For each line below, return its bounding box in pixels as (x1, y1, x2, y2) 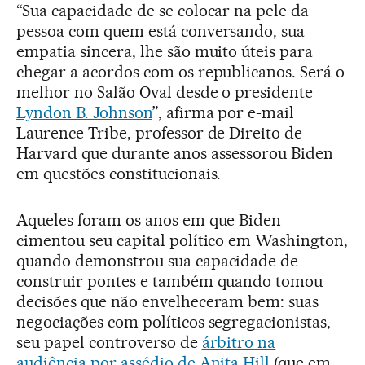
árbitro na (201, 332, 276, 352)
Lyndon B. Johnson (16, 102, 152, 122)
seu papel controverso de (16, 332, 202, 352)
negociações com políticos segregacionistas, (16, 311, 332, 332)
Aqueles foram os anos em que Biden (16, 209, 282, 230)
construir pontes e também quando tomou (16, 270, 323, 291)
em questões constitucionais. (16, 163, 222, 183)
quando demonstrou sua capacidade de (16, 250, 299, 270)
